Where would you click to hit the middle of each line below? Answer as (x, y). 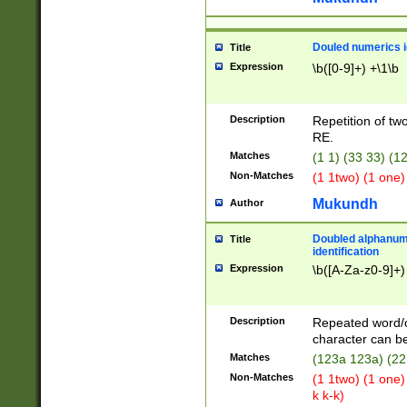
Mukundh (345, 204)
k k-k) (328, 395)
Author (246, 203)
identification (345, 252)
